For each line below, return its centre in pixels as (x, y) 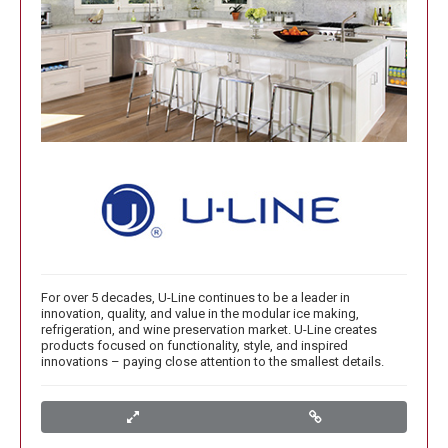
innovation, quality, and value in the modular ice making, (200, 313)
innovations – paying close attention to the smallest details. (212, 361)
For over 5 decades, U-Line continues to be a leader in (195, 297)
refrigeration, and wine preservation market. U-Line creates (209, 329)
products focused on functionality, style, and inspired (194, 345)
